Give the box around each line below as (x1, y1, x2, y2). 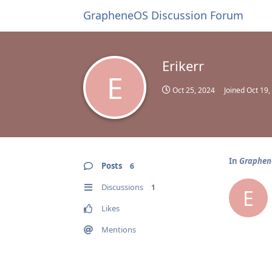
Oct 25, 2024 (172, 85, 215, 95)
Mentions (101, 224, 136, 235)
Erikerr (162, 56, 204, 75)
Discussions (101, 182, 143, 192)
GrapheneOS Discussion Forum (83, 8, 243, 22)
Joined (224, 85, 246, 95)
